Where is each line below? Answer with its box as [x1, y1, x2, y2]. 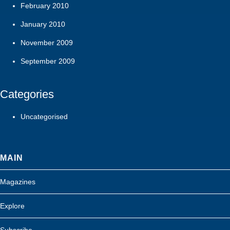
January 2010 [21, 20, 65, 28]
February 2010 [21, 1, 69, 10]
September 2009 [21, 56, 75, 65]
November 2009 [21, 38, 73, 47]
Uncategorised [21, 112, 68, 121]
